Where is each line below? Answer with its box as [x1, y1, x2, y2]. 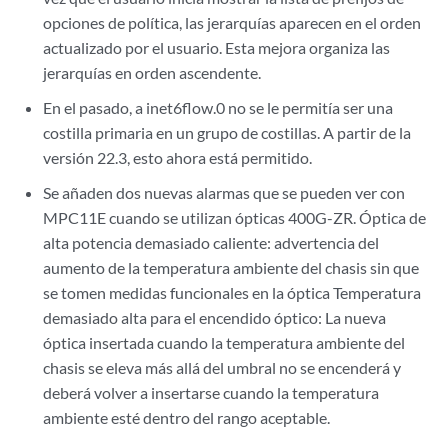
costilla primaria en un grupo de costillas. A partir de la [43, 123, 412, 142]
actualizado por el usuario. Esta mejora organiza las [43, 38, 391, 57]
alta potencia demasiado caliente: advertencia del [43, 233, 380, 252]
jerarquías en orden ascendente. [43, 63, 262, 82]
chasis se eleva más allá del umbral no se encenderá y [43, 358, 402, 377]
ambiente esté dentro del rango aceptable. [43, 408, 331, 427]
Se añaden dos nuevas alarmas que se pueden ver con [43, 183, 406, 202]
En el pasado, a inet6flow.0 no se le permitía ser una [43, 98, 394, 117]
